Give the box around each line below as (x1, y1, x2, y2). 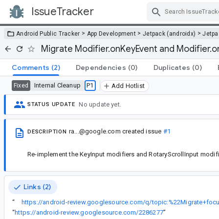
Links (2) (23, 182, 51, 192)
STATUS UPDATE (27, 101, 75, 108)
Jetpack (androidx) (142, 30, 196, 37)
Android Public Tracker (16, 30, 80, 37)
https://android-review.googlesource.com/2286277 (15, 209, 163, 217)
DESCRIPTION (27, 128, 67, 135)
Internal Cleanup (34, 81, 81, 89)
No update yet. (79, 101, 122, 109)
